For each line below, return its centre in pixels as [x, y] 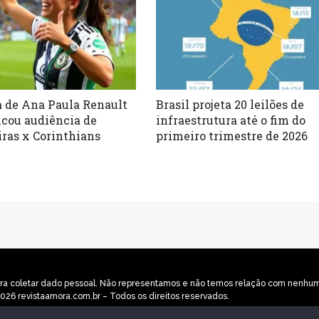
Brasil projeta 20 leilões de [230, 104]
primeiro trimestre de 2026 [232, 135]
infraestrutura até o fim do [231, 120]
